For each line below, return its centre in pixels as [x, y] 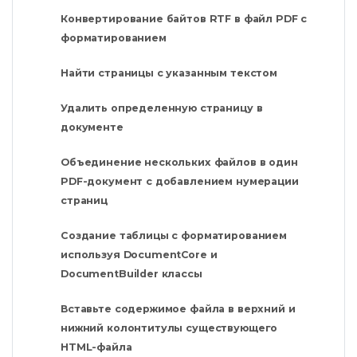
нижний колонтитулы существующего [169, 328]
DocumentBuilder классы [131, 274]
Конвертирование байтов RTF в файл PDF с [184, 19]
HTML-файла [96, 347]
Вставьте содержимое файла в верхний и [178, 309]
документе [92, 127]
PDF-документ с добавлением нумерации [180, 182]
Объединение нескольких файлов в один [179, 163]
